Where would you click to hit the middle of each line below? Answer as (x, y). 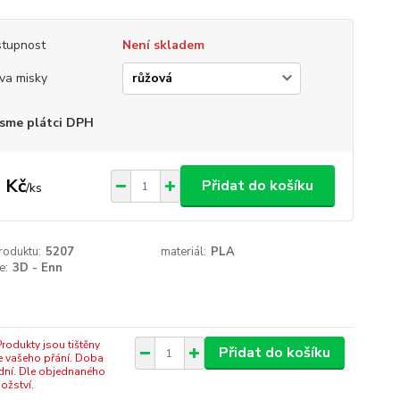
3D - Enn (37, 268)
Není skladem (163, 45)
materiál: (184, 252)
